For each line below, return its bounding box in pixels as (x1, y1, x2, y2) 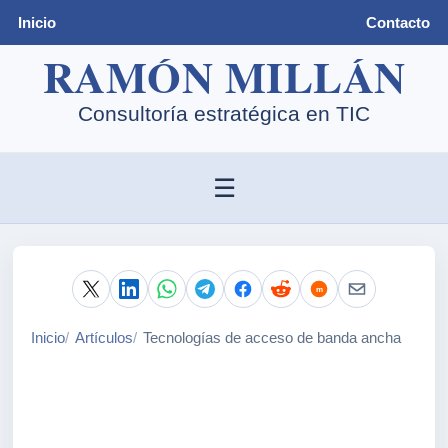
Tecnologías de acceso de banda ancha (143, 330, 402, 347)
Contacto (366, 14, 431, 31)
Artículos (75, 330, 134, 347)
